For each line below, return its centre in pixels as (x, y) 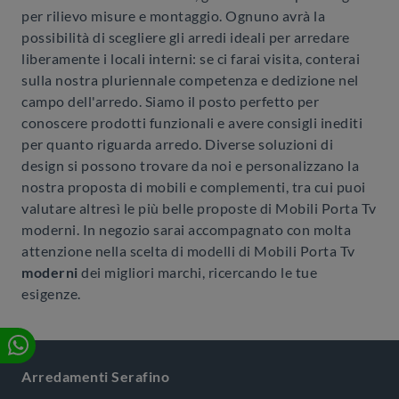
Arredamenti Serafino (95, 376)
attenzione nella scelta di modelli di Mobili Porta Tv (188, 251)
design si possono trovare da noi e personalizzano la (190, 165)
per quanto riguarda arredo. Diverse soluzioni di (177, 144)
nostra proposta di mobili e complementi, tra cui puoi (194, 187)
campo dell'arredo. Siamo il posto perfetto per (170, 101)
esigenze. (51, 293)
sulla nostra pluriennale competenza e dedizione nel (190, 80)
